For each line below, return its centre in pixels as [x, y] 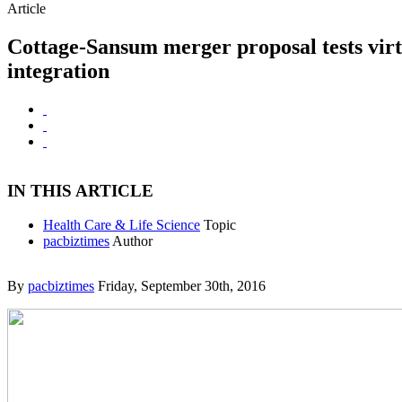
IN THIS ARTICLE [80, 190]
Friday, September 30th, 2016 [182, 286]
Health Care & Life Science [122, 225]
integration [58, 71]
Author [132, 241]
